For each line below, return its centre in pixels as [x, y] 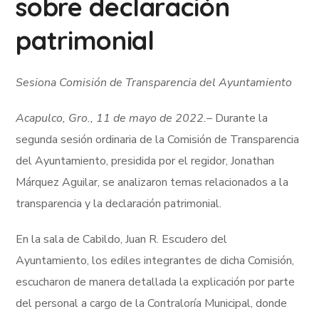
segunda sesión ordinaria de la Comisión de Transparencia [158, 140]
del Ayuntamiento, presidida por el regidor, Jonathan [145, 161]
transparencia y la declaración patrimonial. [119, 204]
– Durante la [237, 119]
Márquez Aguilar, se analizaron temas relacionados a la [152, 183]
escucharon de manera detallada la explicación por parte [156, 282]
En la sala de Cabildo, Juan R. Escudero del [122, 240]
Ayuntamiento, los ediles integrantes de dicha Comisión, [155, 261]
